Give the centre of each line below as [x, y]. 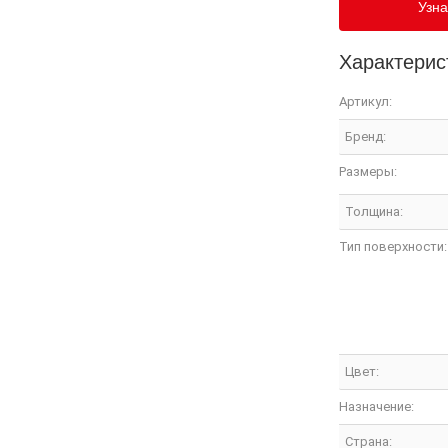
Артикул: [365, 101]
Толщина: [374, 211]
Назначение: [376, 406]
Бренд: [365, 136]
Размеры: [368, 171]
